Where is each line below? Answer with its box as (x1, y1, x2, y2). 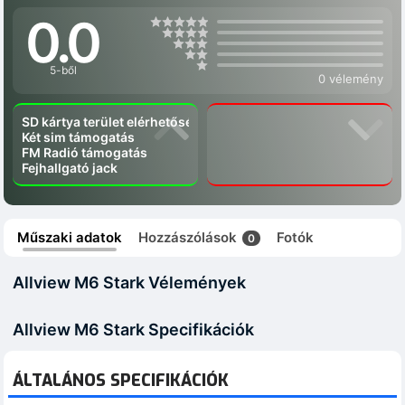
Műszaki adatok (17, 229, 122, 246)
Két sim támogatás (22, 129, 135, 145)
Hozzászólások (138, 229, 240, 246)
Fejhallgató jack (22, 160, 118, 175)
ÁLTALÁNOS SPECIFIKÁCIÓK (13, 369, 229, 391)
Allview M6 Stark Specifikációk (13, 319, 254, 339)
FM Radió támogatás (22, 145, 147, 160)
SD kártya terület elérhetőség (22, 114, 201, 129)
